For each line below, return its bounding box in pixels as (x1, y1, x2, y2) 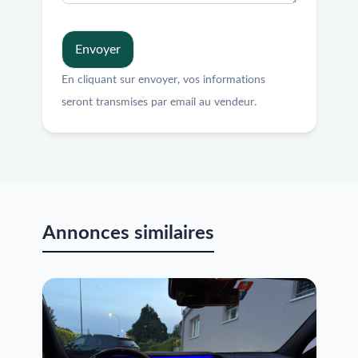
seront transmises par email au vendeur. (61, 97, 257, 109)
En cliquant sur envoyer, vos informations (61, 74, 265, 86)
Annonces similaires (42, 224, 214, 244)
